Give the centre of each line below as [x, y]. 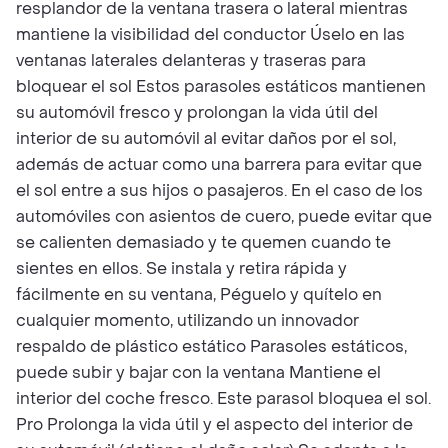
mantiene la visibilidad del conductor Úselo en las [210, 34]
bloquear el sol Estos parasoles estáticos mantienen [221, 86]
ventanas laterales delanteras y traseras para [191, 60]
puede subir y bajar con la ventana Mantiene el [198, 372]
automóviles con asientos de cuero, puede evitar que [224, 216]
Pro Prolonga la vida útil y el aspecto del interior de [214, 424]
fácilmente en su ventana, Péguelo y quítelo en [199, 294]
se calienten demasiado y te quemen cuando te [203, 242]
